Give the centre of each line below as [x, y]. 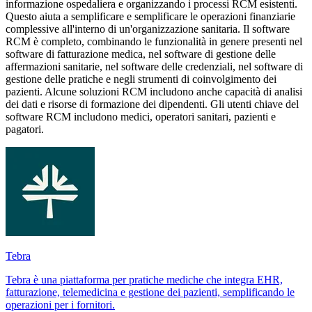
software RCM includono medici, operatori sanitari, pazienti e [141, 116]
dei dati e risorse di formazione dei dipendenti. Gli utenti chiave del [152, 104]
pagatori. [25, 129]
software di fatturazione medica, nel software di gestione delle [141, 54]
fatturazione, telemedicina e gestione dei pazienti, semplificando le [150, 292]
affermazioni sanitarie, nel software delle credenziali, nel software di [154, 66]
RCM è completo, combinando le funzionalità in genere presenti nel [154, 41]
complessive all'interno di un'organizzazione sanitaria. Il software [148, 29]
